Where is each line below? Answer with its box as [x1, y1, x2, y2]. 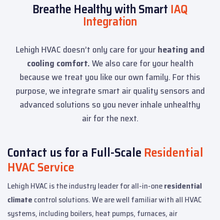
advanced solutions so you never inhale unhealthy [20, 98, 200, 112]
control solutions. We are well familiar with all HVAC [32, 193, 202, 206]
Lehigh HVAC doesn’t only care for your [15, 43, 158, 57]
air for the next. [82, 111, 138, 126]
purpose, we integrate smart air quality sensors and [15, 84, 205, 98]
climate [7, 193, 32, 206]
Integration [83, 12, 137, 31]
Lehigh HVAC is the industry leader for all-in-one [7, 180, 164, 192]
